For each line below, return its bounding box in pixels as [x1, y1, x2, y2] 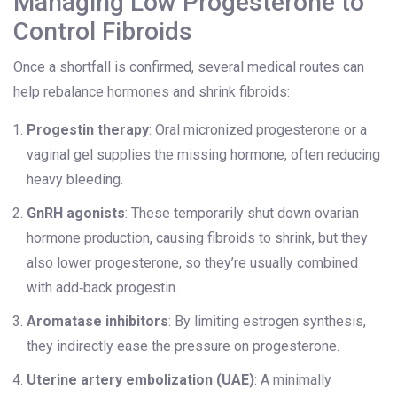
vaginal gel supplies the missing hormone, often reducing [27, 146, 380, 164]
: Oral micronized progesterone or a [149, 121, 367, 139]
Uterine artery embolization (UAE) [27, 371, 254, 389]
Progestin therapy [27, 121, 149, 139]
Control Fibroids [13, 17, 192, 47]
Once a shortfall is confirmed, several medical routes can [13, 58, 364, 76]
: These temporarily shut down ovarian [125, 205, 359, 222]
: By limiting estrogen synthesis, [168, 313, 366, 331]
